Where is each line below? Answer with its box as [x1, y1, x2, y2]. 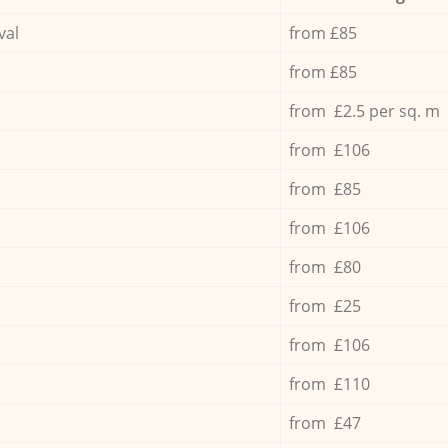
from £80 [288, 255, 361, 278]
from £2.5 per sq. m [288, 99, 440, 122]
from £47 [288, 411, 361, 434]
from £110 [288, 372, 370, 395]
